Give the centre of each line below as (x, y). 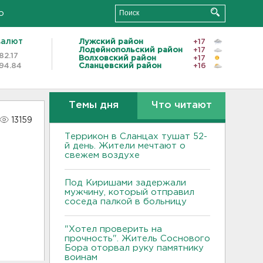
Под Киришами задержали (125, 183)
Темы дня (93, 105)
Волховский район (117, 58)
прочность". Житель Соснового (137, 239)
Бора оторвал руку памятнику (134, 248)
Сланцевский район (120, 66)
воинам (81, 257)
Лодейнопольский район (131, 50)
